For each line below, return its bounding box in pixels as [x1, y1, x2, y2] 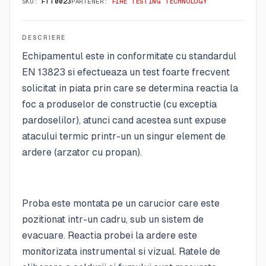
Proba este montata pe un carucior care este [22, 198, 220, 209]
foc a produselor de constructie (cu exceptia [22, 99, 217, 110]
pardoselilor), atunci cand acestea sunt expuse [22, 115, 226, 126]
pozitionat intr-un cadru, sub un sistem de [22, 214, 204, 225]
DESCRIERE [22, 34, 66, 41]
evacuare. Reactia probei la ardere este [22, 230, 197, 241]
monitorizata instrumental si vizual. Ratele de [22, 246, 220, 257]
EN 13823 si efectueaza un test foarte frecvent [22, 66, 230, 78]
